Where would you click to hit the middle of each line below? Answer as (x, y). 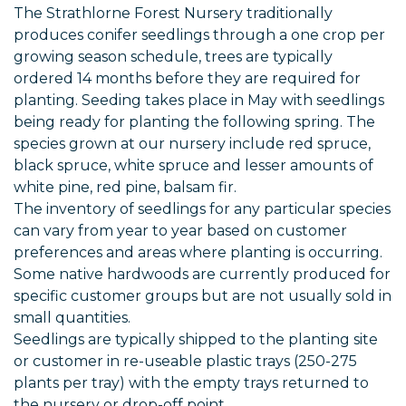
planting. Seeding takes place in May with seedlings (199, 101)
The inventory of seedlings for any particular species (202, 209)
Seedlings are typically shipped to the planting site (196, 340)
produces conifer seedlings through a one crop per (199, 35)
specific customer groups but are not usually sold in (203, 296)
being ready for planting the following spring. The (194, 122)
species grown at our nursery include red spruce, (192, 144)
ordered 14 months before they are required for (187, 79)
